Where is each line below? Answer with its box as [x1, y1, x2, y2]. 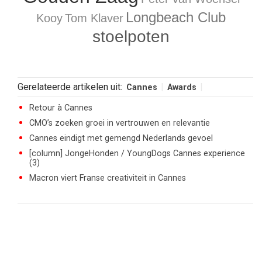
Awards [167, 82, 196, 92]
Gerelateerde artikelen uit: [18, 81, 125, 92]
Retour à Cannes [29, 103, 92, 113]
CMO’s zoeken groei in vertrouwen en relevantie [29, 118, 210, 128]
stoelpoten [92, 27, 170, 46]
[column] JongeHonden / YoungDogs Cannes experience [29, 149, 245, 158]
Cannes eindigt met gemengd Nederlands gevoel [29, 133, 213, 143]
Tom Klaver [65, 12, 123, 25]
